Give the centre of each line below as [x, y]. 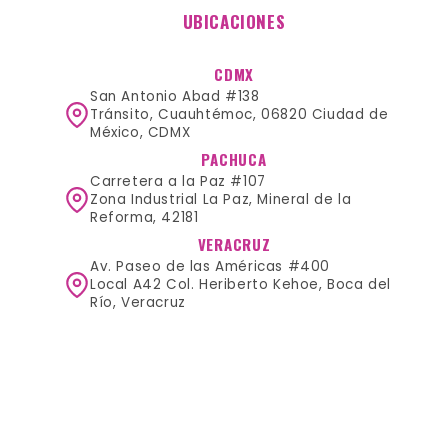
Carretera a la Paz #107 [178, 181]
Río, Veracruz [138, 302]
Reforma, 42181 [144, 217]
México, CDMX [140, 132]
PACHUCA [234, 159]
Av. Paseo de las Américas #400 [210, 266]
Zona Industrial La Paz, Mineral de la [221, 199]
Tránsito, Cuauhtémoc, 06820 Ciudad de [239, 114]
